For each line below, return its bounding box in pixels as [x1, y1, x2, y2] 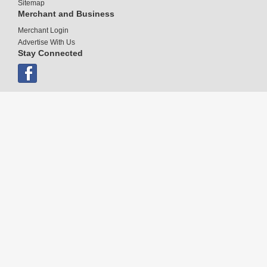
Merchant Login [18, 26, 69, 35]
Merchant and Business [18, 8, 114, 18]
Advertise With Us [18, 38, 75, 46]
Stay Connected [18, 48, 83, 58]
